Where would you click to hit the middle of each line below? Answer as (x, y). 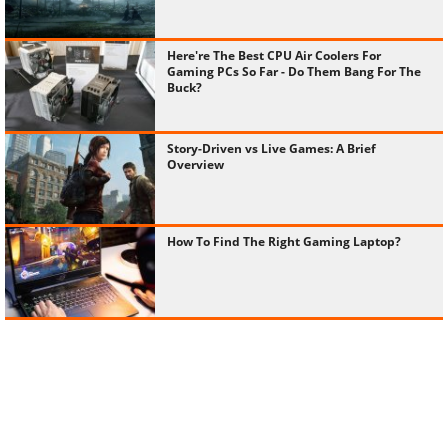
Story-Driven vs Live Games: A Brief (271, 148)
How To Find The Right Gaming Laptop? (284, 241)
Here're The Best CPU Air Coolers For (274, 55)
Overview (195, 164)
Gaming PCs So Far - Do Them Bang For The (294, 71)
